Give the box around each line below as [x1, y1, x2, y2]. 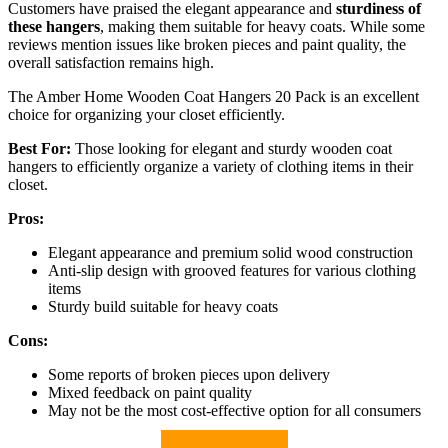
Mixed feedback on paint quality [48, 384, 252, 402]
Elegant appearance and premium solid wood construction [48, 244, 413, 262]
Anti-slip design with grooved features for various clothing [48, 262, 416, 280]
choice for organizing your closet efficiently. [8, 106, 285, 124]
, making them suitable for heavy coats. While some [100, 18, 425, 36]
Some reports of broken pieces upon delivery [48, 366, 330, 384]
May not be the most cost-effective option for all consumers [48, 402, 421, 420]
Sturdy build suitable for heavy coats [48, 298, 278, 316]
